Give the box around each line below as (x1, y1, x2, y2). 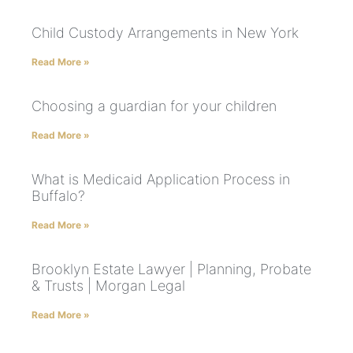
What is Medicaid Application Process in (32, 170, 290, 188)
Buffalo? (32, 187, 85, 204)
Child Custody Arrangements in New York (32, 24, 299, 41)
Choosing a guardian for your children (32, 97, 277, 114)
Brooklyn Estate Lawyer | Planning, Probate (32, 260, 311, 277)
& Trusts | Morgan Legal (32, 277, 185, 294)
